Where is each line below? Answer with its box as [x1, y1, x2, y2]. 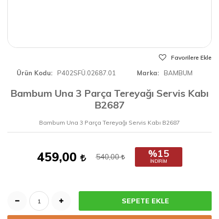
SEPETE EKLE [121, 197, 169, 205]
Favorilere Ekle [171, 54, 212, 61]
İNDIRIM [150, 158, 167, 164]
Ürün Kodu [17, 69, 51, 77]
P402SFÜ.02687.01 [57, 69, 116, 77]
